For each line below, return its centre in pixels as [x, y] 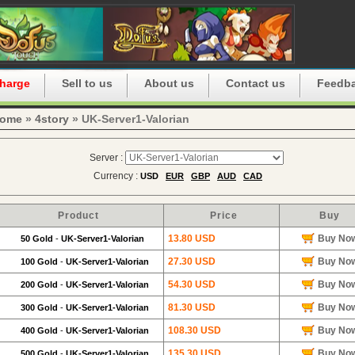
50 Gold [38, 239]
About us [169, 83]
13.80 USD [192, 239]
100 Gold [40, 261]
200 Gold [40, 284]
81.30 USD [192, 307]
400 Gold [40, 330]
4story [52, 119]
